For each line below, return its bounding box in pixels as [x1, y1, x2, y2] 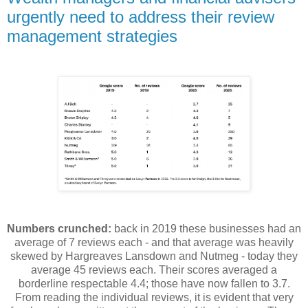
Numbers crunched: [7, 222, 111, 234]
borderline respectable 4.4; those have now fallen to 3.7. [18, 277, 290, 289]
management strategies [7, 27, 177, 46]
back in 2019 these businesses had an [111, 222, 301, 234]
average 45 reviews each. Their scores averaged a [31, 263, 277, 276]
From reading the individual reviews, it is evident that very [14, 291, 294, 303]
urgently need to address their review [7, 8, 274, 27]
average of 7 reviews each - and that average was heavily [14, 236, 294, 248]
